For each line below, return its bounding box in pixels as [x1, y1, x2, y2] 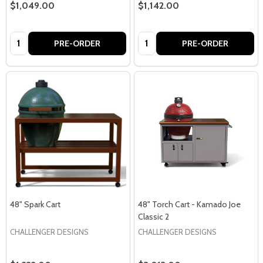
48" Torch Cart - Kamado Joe [138, 198, 241, 210]
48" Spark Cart [10, 198, 60, 210]
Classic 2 [138, 211, 169, 222]
